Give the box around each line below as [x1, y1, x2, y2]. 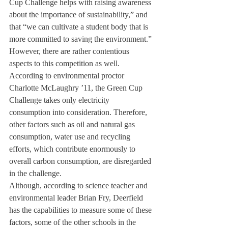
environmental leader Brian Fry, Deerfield [9, 193, 145, 202]
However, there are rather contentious [9, 47, 131, 55]
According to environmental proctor [9, 71, 126, 80]
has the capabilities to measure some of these [9, 206, 154, 214]
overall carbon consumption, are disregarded [9, 157, 153, 165]
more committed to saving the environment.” [9, 35, 152, 43]
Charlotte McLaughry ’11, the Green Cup [9, 83, 145, 92]
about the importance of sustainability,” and [9, 10, 150, 19]
